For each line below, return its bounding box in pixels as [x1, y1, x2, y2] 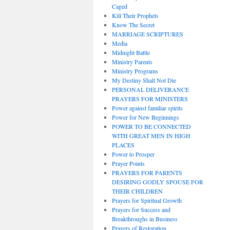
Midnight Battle [111, 48, 150, 56]
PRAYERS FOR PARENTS [111, 168, 182, 177]
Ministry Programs [111, 66, 158, 75]
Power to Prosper [111, 149, 155, 158]
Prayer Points [111, 159, 145, 167]
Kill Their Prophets [111, 11, 159, 20]
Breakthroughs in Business [111, 214, 178, 223]
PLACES [111, 140, 135, 149]
